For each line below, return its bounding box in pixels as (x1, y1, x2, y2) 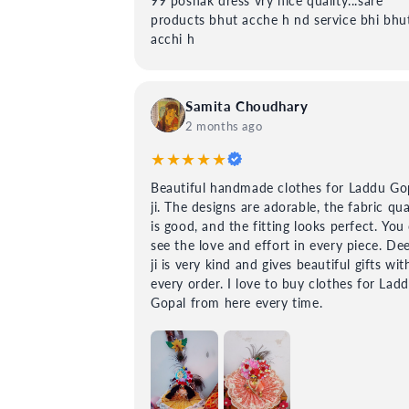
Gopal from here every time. (151, 295, 323, 310)
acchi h (151, 31, 195, 47)
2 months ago (185, 119, 263, 133)
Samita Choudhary (185, 98, 309, 114)
